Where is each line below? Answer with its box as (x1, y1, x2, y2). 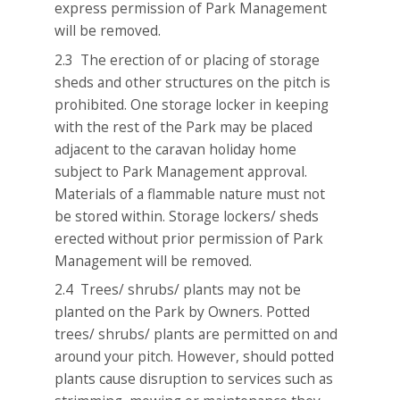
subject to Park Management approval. (54, 161, 308, 181)
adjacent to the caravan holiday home (54, 138, 297, 159)
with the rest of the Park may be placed (54, 116, 313, 137)
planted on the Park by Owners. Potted (54, 302, 311, 322)
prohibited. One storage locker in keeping (54, 94, 329, 114)
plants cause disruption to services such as (54, 369, 334, 389)
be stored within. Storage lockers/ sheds (54, 205, 320, 226)
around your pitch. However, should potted (54, 346, 335, 367)
